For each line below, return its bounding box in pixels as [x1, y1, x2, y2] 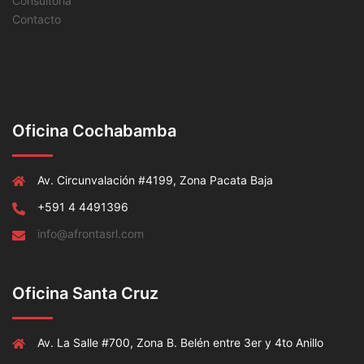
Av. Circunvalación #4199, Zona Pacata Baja [37, 173, 273, 188]
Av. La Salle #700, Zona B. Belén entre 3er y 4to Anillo [37, 336, 323, 350]
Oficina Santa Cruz [12, 284, 158, 304]
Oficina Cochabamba [12, 121, 176, 141]
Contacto [12, 12, 61, 27]
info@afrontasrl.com [37, 227, 144, 241]
